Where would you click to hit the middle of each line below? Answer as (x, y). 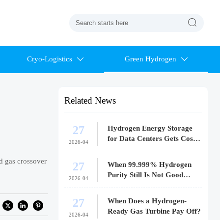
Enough (120, 185)
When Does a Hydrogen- (147, 201)
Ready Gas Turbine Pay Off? (154, 211)
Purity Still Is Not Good (146, 175)
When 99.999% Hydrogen (150, 165)
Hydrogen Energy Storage (150, 128)
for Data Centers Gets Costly (155, 139)
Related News (90, 101)
